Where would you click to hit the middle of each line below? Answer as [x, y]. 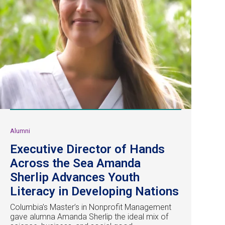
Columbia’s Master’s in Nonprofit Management [91, 207]
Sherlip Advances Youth [75, 177]
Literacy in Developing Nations [94, 191]
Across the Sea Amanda [75, 163]
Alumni [20, 131]
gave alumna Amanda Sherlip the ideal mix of [89, 216]
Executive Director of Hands [87, 149]
